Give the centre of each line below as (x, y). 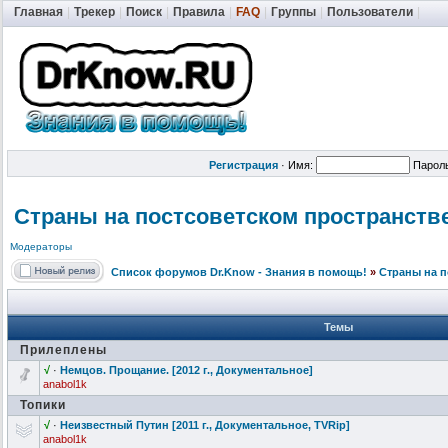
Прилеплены (63, 350)
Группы (293, 12)
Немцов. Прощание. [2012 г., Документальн (178, 370)
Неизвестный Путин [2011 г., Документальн (177, 425)
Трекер (94, 12)
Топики (43, 405)
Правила (199, 12)
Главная (38, 12)
